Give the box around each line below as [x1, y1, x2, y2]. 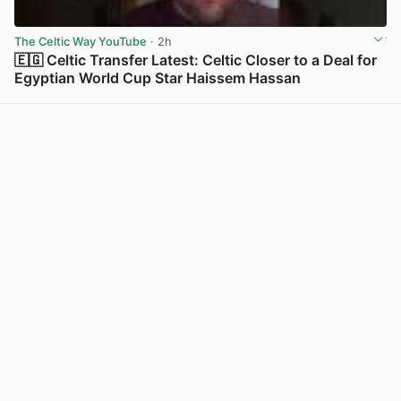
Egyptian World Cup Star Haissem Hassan [14, 69, 301, 88]
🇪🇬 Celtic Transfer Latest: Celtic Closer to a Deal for [14, 51, 377, 70]
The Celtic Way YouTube [14, 35, 147, 49]
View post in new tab [270, 90, 385, 105]
